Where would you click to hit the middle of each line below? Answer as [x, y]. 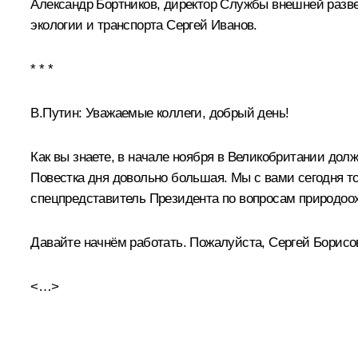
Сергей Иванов [210, 25]
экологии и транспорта [99, 25]
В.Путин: [56, 113]
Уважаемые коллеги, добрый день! [185, 113]
